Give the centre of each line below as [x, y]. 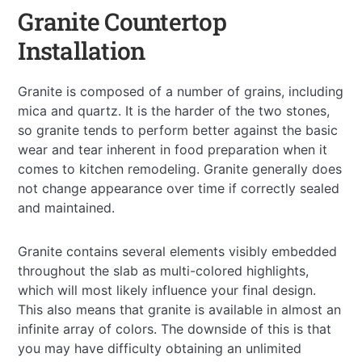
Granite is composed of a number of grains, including [181, 91]
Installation [82, 50]
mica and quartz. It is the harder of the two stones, [174, 110]
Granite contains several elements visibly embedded [178, 251]
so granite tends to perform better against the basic [178, 130]
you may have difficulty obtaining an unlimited [160, 348]
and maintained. [67, 207]
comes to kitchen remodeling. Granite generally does [180, 168]
